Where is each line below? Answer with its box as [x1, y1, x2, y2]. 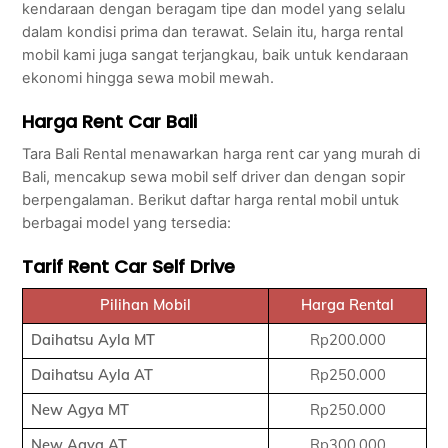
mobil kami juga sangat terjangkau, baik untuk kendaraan [22, 46, 410, 65]
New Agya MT [30, 400, 129, 420]
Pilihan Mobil [100, 295, 192, 315]
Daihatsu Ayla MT [30, 330, 155, 350]
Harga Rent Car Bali [22, 109, 198, 135]
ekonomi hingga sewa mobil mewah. [22, 69, 275, 88]
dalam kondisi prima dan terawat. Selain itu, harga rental [22, 23, 404, 42]
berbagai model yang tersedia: [22, 214, 232, 233]
